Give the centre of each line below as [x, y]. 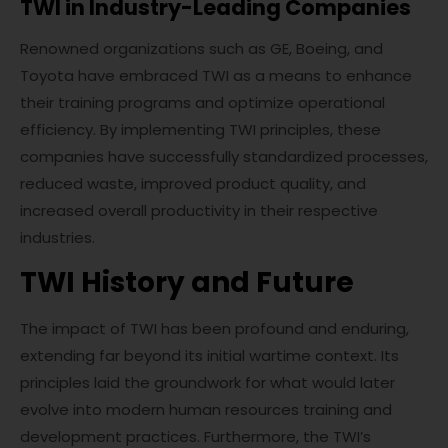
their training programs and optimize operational [202, 102]
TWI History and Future [187, 282]
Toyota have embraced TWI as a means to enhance [216, 75]
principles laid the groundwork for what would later [207, 382]
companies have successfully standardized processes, [224, 156]
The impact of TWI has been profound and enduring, [214, 328]
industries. [57, 237]
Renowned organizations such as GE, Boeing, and [201, 48]
